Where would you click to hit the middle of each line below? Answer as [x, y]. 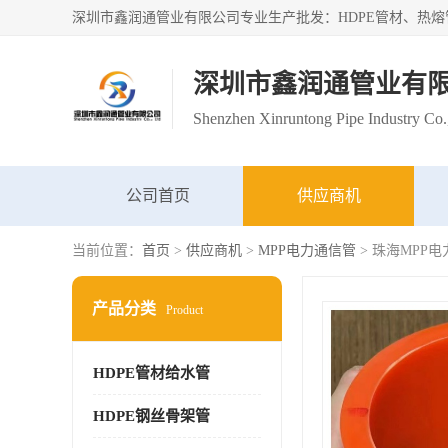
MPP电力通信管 [307, 250]
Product [184, 310]
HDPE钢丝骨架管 [151, 416]
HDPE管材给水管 [151, 373]
